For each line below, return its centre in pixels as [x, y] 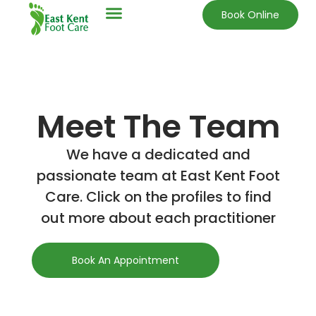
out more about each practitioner [158, 218]
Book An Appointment [125, 260]
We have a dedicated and [158, 154]
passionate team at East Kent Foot [158, 175]
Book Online [251, 15]
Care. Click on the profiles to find [158, 196]
